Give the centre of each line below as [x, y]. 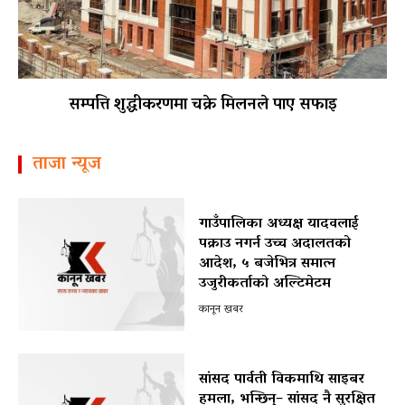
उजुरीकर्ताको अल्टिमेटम [264, 284]
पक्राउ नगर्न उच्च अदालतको [274, 245]
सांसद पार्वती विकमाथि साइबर [281, 380]
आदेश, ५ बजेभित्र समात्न [267, 264]
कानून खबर [221, 310]
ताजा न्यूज [67, 164]
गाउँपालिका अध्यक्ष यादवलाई [278, 225]
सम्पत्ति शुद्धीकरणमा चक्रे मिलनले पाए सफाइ [202, 105]
